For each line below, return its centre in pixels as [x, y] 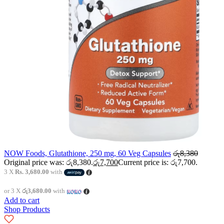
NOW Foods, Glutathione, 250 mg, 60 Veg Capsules [87, 153]
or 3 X [13, 191]
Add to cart [22, 200]
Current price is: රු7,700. [158, 162]
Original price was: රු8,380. [48, 162]
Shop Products [27, 209]
